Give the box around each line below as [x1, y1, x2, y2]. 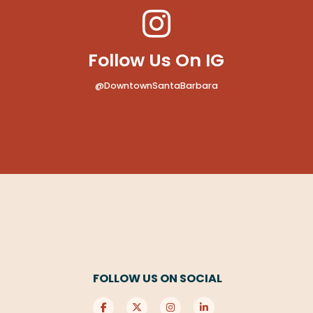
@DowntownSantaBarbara [94, 80, 218, 92]
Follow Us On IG [88, 48, 225, 73]
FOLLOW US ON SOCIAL [93, 270, 223, 287]
